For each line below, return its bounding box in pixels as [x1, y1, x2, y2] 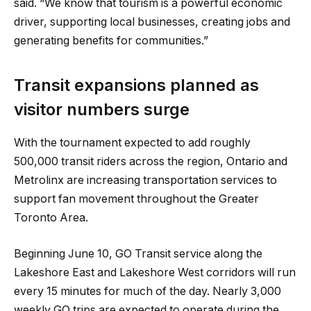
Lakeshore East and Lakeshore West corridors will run [14, 266, 296, 280]
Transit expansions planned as [14, 74, 259, 95]
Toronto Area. [14, 211, 88, 225]
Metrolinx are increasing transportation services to [14, 174, 277, 187]
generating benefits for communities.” [14, 34, 208, 48]
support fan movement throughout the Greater [14, 192, 259, 206]
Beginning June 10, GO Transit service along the [14, 247, 262, 261]
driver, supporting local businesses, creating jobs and [14, 15, 290, 29]
